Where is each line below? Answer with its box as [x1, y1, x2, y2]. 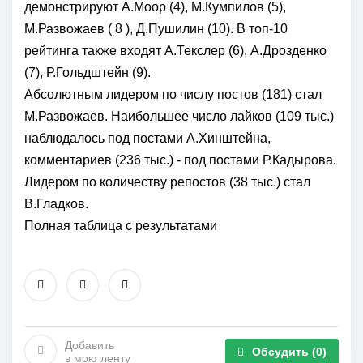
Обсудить [252, 345, 312, 359]
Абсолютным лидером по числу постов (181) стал [24, 88, 322, 102]
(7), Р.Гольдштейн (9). [24, 66, 151, 80]
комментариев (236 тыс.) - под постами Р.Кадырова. [24, 153, 336, 168]
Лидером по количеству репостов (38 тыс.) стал [24, 175, 310, 190]
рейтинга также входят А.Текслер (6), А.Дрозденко [24, 44, 327, 58]
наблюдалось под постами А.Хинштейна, [24, 131, 271, 146]
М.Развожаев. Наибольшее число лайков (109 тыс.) [24, 109, 334, 124]
